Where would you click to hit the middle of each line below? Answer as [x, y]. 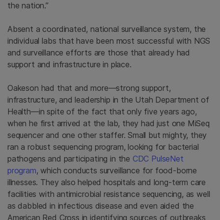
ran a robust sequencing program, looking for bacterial [103, 147]
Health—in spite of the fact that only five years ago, [102, 112]
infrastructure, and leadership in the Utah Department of [109, 100]
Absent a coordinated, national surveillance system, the [107, 29]
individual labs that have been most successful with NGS [109, 41]
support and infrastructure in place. [69, 65]
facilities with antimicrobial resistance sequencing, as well [109, 194]
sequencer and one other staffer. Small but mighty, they [107, 135]
